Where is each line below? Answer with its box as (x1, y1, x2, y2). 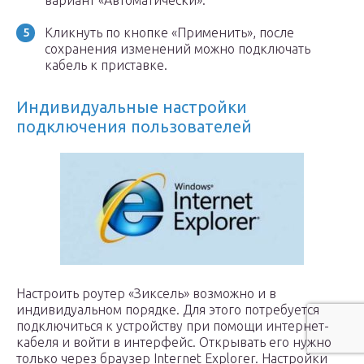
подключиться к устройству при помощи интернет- (16, 318, 329, 333)
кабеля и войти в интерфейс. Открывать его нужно (16, 335, 331, 349)
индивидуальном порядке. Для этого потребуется (16, 302, 319, 317)
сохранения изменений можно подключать (45, 41, 310, 56)
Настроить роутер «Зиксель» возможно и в (16, 286, 276, 301)
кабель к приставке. (45, 58, 167, 72)
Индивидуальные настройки (16, 97, 247, 116)
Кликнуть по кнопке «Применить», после (45, 25, 294, 40)
